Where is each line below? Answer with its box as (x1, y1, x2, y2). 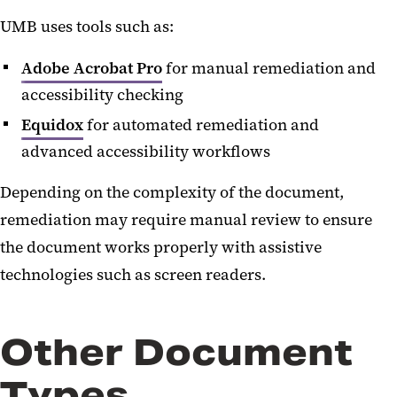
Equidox (21, 114, 83, 136)
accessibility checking (21, 83, 187, 105)
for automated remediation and (83, 114, 319, 136)
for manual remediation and (162, 57, 376, 79)
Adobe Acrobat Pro (21, 57, 162, 79)
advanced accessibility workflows (21, 141, 274, 163)
